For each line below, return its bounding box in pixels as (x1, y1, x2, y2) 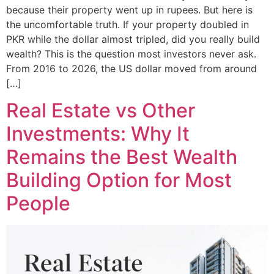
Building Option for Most (6, 168, 232, 193)
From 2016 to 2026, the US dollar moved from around (6, 62, 257, 75)
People (6, 191, 70, 216)
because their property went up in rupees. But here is (6, 3, 253, 16)
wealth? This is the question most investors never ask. (6, 47, 256, 60)
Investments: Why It (6, 122, 190, 146)
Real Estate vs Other (6, 98, 195, 123)
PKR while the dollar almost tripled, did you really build (6, 32, 260, 45)
